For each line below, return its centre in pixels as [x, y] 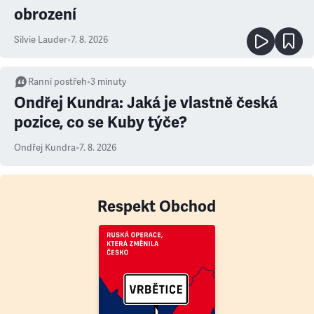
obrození [45, 14]
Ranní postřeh [57, 82]
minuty [112, 82]
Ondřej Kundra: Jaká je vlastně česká [146, 103]
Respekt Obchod [157, 206]
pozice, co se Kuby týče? [101, 122]
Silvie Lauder [41, 40]
